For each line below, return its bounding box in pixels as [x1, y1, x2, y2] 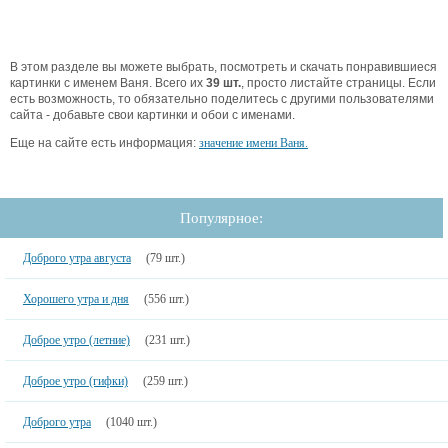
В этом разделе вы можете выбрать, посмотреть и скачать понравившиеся [10, 59, 437, 74]
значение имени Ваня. [199, 135, 308, 150]
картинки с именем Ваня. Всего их [10, 75, 206, 90]
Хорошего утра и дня [22, 291, 129, 306]
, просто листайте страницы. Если [241, 75, 436, 90]
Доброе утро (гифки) [22, 373, 128, 388]
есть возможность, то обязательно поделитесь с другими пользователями [10, 91, 434, 106]
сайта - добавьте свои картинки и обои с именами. [10, 107, 295, 122]
